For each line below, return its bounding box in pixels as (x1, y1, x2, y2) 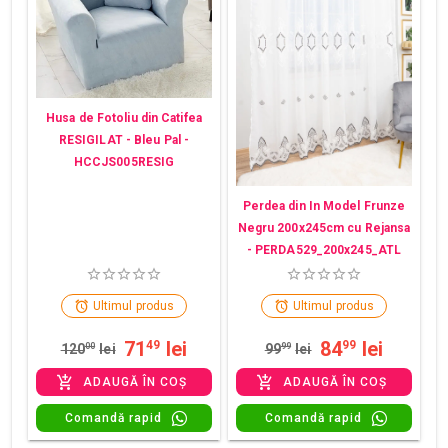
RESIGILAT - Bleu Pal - (58, 132, 190, 147)
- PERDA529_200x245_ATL (246, 242, 402, 257)
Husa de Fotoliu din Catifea (46, 110, 202, 125)
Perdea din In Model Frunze (242, 198, 406, 213)
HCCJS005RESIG (73, 154, 175, 169)
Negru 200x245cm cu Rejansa (237, 220, 411, 235)
